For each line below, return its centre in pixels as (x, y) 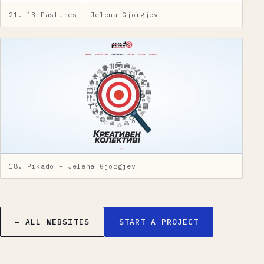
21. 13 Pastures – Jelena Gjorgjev (84, 15)
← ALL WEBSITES (52, 222)
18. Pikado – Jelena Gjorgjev (72, 166)
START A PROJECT (159, 222)
